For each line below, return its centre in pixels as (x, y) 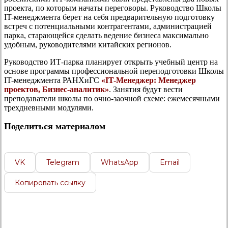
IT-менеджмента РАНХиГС (53, 80)
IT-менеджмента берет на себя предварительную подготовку (109, 17)
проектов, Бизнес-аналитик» (56, 89)
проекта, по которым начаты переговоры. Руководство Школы (113, 8)
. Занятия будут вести (146, 89)
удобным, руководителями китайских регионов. (88, 44)
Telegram (63, 162)
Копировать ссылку (50, 182)
